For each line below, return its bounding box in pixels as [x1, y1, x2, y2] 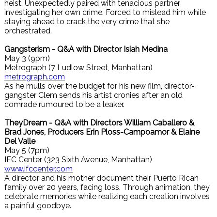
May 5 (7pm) [4, 146, 49, 155]
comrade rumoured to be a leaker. [4, 100, 124, 109]
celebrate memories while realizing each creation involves [4, 192, 210, 201]
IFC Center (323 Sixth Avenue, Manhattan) [4, 155, 152, 164]
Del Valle [4, 137, 35, 146]
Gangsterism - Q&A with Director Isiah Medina [4, 45, 168, 54]
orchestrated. [4, 26, 52, 35]
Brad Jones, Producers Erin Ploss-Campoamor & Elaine [4, 127, 200, 137]
